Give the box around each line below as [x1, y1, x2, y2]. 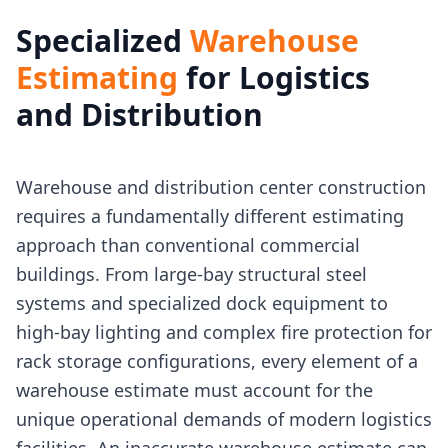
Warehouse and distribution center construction [16, 174, 426, 199]
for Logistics [178, 56, 370, 98]
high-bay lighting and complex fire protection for [16, 319, 432, 344]
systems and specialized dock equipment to [16, 290, 388, 315]
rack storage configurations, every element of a [16, 348, 418, 373]
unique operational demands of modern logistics [16, 406, 432, 431]
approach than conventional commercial [16, 232, 360, 257]
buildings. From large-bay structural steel [16, 261, 367, 286]
